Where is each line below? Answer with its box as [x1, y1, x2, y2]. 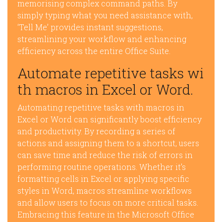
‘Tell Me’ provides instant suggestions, [17, 22, 163, 32]
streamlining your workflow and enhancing [17, 34, 186, 44]
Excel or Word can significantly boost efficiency [17, 114, 202, 124]
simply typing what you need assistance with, [17, 10, 193, 20]
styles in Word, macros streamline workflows [17, 185, 192, 196]
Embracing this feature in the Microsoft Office [17, 209, 194, 220]
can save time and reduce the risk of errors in [17, 150, 193, 160]
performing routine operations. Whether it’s [17, 162, 186, 172]
